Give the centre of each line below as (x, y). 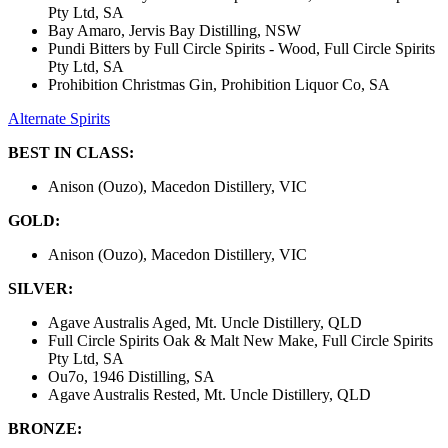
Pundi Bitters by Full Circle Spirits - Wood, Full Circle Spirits (241, 48)
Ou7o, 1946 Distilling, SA (131, 376)
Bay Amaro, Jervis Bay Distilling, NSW (174, 30)
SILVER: (40, 288)
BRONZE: (45, 428)
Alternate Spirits (59, 118)
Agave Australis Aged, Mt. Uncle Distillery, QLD (205, 322)
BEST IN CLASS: (71, 152)
